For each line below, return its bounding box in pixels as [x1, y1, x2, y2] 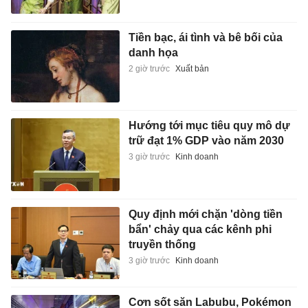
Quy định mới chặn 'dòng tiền [128, 208, 283, 220]
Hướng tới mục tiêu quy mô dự [128, 120, 290, 132]
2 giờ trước [128, 63, 170, 74]
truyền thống [128, 238, 196, 250]
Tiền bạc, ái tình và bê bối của [128, 31, 283, 43]
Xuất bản [175, 63, 209, 74]
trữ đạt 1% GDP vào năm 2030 [128, 135, 284, 147]
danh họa [128, 46, 178, 58]
